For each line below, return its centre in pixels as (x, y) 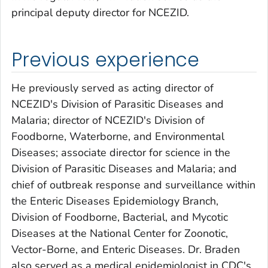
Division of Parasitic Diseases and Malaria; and (124, 169)
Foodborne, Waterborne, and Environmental (118, 137)
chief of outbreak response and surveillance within (133, 185)
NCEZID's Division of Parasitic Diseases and (118, 104)
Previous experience (106, 60)
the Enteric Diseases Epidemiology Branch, (115, 201)
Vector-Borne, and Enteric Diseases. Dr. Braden (126, 250)
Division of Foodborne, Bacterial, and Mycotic (120, 217)
